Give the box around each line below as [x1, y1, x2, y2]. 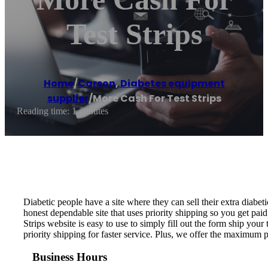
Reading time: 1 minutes [17, 106, 108, 117]
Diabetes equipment [120, 77, 225, 91]
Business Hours [32, 251, 107, 264]
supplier [47, 92, 89, 106]
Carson [77, 77, 115, 91]
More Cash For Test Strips [92, 92, 221, 106]
